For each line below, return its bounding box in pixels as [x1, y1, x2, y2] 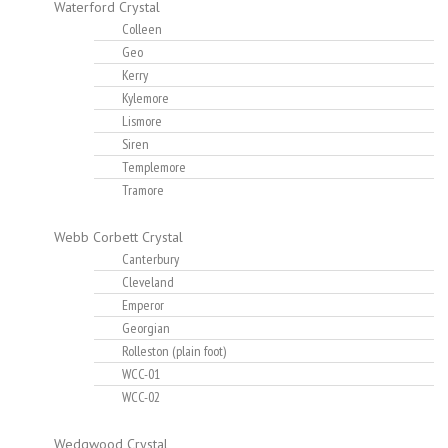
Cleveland [122, 273, 174, 292]
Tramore [122, 181, 164, 200]
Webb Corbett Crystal [54, 228, 183, 247]
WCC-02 [122, 388, 160, 407]
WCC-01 [122, 365, 160, 384]
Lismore [122, 112, 162, 131]
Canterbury [122, 250, 179, 269]
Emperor [122, 296, 164, 315]
